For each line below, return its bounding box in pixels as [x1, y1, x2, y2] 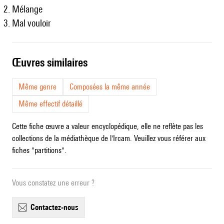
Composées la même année [69, 82, 150, 92]
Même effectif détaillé [18, 99, 82, 109]
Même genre [18, 82, 56, 92]
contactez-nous [35, 202, 78, 212]
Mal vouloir [12, 17, 51, 29]
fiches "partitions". [12, 145, 66, 155]
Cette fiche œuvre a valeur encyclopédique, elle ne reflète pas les [12, 121, 203, 131]
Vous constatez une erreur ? [12, 178, 94, 188]
